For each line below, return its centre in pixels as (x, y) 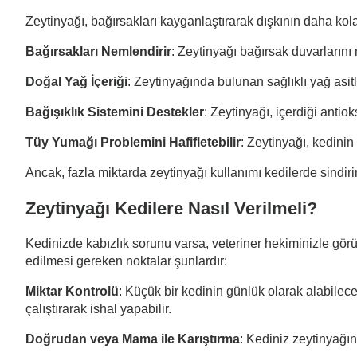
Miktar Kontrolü (72, 292)
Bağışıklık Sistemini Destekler (115, 112)
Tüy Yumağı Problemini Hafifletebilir (133, 142)
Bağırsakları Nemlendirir (98, 51)
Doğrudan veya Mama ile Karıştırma (133, 339)
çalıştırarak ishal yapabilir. (98, 309)
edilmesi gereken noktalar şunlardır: (126, 261)
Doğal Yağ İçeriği (76, 81)
